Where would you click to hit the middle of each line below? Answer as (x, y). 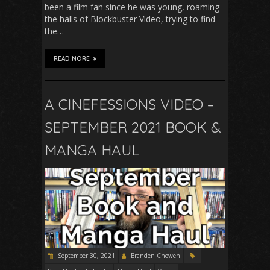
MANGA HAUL (92, 150)
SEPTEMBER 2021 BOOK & (133, 127)
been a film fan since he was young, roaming (132, 7)
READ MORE (72, 59)
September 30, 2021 (86, 255)
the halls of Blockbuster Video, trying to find (130, 19)
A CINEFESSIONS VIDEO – (129, 105)
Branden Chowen (155, 255)
